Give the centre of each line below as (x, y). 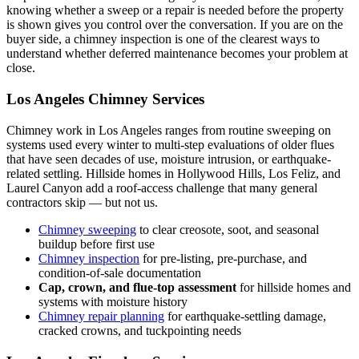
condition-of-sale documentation (120, 272)
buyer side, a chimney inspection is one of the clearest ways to (163, 39)
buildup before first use (97, 244)
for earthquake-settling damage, (245, 316)
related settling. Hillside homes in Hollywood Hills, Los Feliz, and (173, 173)
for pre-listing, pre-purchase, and (223, 258)
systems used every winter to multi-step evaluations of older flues (170, 144)
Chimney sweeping (87, 229)
